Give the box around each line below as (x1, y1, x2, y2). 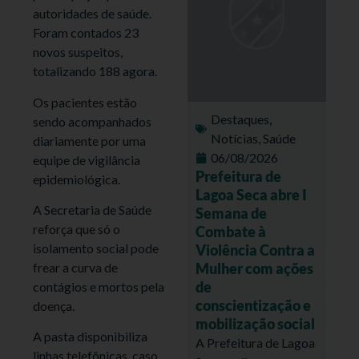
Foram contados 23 (33, 25, 139, 41)
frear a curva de (33, 260, 119, 276)
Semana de (196, 204, 267, 222)
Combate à (196, 222, 266, 240)
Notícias (211, 130, 258, 146)
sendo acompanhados (33, 113, 152, 129)
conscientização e (196, 296, 311, 314)
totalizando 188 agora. (33, 63, 158, 79)
